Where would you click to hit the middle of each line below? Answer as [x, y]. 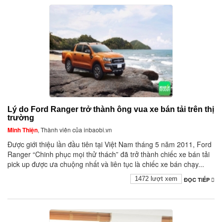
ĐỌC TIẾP [197, 180]
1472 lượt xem [156, 179]
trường [21, 118]
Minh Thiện [23, 130]
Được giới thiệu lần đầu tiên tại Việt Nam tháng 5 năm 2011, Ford [110, 144]
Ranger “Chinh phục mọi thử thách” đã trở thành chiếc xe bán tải [109, 154]
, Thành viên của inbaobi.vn [75, 130]
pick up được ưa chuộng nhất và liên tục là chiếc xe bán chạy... [106, 164]
